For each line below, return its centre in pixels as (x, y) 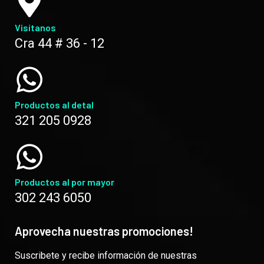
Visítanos (35, 28)
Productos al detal (54, 105)
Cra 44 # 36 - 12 (60, 44)
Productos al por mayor (65, 182)
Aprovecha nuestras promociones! (104, 231)
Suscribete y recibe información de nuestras (106, 256)
